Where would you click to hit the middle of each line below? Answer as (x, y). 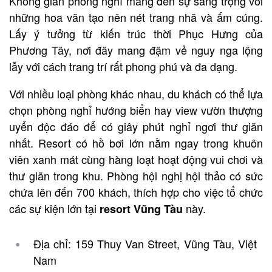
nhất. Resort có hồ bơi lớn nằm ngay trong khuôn (136, 142)
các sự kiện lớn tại (54, 208)
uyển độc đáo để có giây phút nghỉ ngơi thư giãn (136, 126)
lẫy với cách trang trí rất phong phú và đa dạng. (123, 66)
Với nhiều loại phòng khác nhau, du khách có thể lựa (136, 93)
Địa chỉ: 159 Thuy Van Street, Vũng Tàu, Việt (145, 243)
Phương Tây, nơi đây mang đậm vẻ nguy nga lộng (136, 49)
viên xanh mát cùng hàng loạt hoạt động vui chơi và (136, 159)
